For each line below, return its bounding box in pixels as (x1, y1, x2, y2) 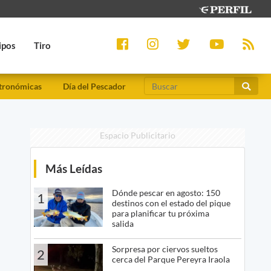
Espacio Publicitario (99, 130, 175, 141)
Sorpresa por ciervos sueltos (111, 244, 218, 255)
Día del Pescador (63, 81, 126, 92)
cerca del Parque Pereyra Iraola (111, 254, 230, 265)
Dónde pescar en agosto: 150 (111, 188, 220, 198)
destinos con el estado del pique (111, 198, 230, 209)
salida (111, 218, 134, 229)
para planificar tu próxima (111, 208, 209, 219)
